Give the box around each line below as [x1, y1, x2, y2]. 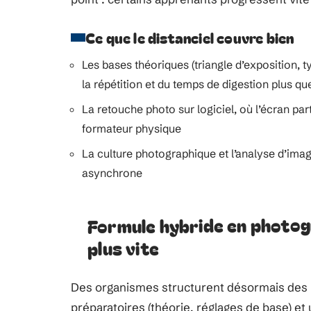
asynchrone [82, 166, 142, 180]
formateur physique [82, 121, 181, 135]
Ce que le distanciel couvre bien [85, 27, 294, 48]
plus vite [87, 234, 160, 261]
